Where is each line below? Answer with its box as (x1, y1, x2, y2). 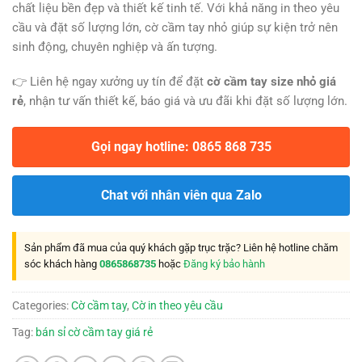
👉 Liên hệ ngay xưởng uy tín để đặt (12, 74, 207, 90)
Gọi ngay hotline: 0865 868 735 (90, 138, 271, 154)
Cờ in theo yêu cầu (132, 298, 223, 312)
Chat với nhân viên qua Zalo (100, 187, 262, 203)
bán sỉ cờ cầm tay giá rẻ (36, 325, 153, 339)
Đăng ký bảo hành (183, 257, 265, 270)
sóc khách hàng (24, 257, 99, 270)
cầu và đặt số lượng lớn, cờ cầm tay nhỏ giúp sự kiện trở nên (12, 19, 338, 35)
